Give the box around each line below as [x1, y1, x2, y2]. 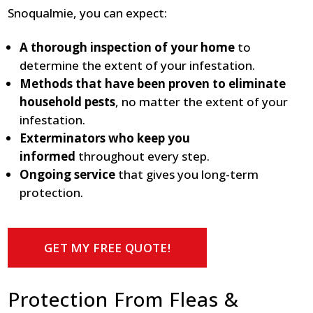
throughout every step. [78, 148, 210, 165]
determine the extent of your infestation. [20, 57, 256, 74]
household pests [20, 94, 116, 110]
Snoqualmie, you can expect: [8, 5, 168, 22]
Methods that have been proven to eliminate [20, 75, 286, 92]
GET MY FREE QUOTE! [44, 240, 170, 256]
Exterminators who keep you [20, 130, 191, 147]
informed [20, 148, 76, 165]
